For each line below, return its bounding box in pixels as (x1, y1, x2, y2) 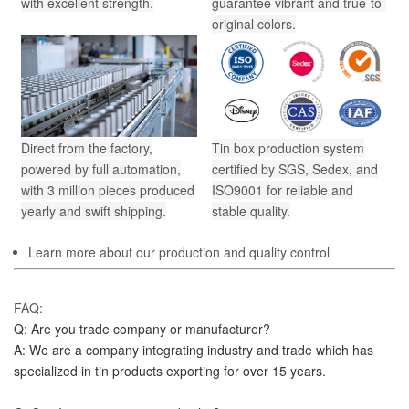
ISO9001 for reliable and (212, 180, 353, 199)
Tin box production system (212, 138, 364, 157)
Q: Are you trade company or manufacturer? (14, 319, 270, 338)
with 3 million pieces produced (21, 180, 194, 199)
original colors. (212, 14, 296, 33)
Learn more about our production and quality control (28, 242, 330, 261)
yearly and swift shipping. (21, 201, 166, 220)
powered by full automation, (21, 159, 181, 178)
